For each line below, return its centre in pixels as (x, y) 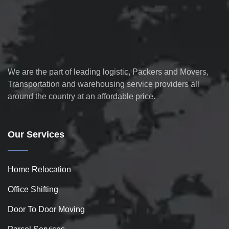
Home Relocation (39, 169)
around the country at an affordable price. (82, 96)
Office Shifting (33, 189)
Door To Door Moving (46, 209)
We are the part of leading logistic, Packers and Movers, (108, 72)
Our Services (36, 134)
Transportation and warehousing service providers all (104, 84)
